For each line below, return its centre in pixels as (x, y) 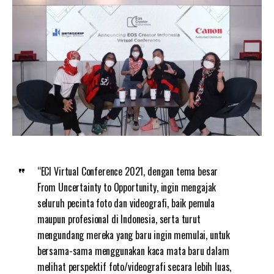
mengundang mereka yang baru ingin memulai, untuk (134, 235)
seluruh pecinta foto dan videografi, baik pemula (126, 203)
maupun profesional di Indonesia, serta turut (119, 219)
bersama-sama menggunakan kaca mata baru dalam (133, 250)
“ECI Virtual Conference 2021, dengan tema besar (128, 171)
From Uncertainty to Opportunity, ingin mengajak (127, 187)
